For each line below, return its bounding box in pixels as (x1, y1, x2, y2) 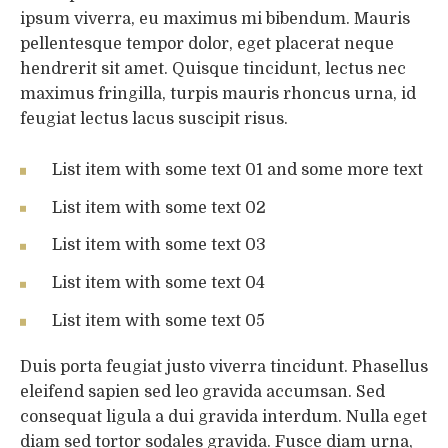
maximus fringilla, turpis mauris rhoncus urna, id (20, 85, 416, 104)
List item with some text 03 (52, 236, 266, 255)
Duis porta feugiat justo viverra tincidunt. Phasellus (20, 357, 428, 376)
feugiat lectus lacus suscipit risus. (20, 110, 288, 129)
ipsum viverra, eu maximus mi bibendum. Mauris (20, 10, 410, 29)
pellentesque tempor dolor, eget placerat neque (20, 35, 394, 54)
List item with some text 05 (52, 311, 265, 330)
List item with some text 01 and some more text (52, 160, 423, 179)
